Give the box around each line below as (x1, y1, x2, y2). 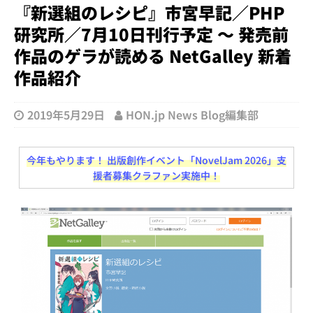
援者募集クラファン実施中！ (93, 168, 220, 182)
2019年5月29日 (27, 105, 105, 123)
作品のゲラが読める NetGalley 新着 (14, 43, 291, 68)
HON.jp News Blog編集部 (126, 105, 259, 123)
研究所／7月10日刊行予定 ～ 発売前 (14, 21, 289, 46)
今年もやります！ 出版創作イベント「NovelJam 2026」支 (27, 152, 286, 167)
